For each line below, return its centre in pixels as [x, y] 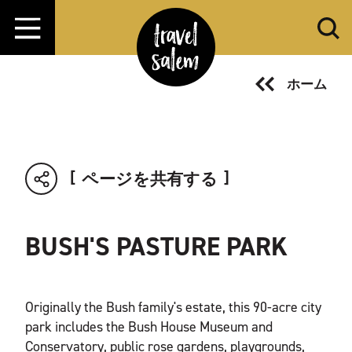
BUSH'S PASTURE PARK [156, 246]
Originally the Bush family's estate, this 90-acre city [173, 307]
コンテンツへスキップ [90, 25]
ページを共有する [150, 179]
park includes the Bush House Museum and [149, 327]
